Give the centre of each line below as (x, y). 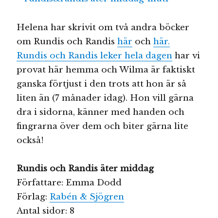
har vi (186, 55)
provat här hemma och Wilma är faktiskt (106, 70)
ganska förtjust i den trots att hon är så (102, 84)
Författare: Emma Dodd (69, 183)
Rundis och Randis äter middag (85, 169)
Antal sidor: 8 (46, 211)
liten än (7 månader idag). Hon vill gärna (105, 98)
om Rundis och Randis (67, 41)
